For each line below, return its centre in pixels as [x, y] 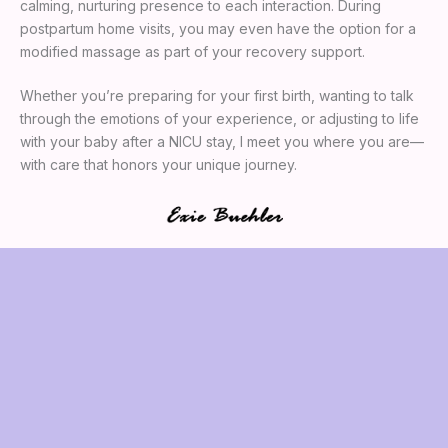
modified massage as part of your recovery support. [192, 51]
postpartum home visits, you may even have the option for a [218, 28]
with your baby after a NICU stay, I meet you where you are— [222, 141]
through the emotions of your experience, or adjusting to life [219, 118]
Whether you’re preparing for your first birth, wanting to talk [217, 95]
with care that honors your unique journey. [158, 164]
